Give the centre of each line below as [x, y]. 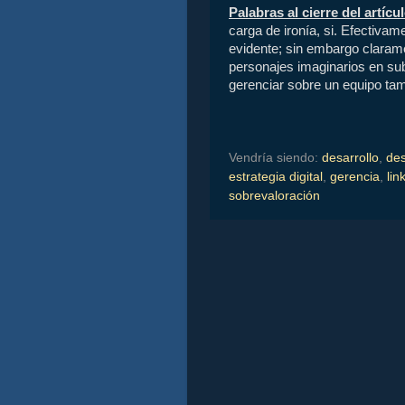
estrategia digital [276, 176]
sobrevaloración [274, 195]
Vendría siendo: [275, 157]
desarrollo [350, 157]
